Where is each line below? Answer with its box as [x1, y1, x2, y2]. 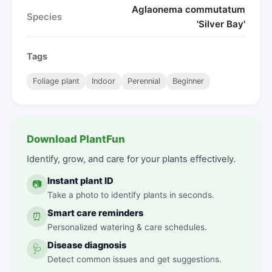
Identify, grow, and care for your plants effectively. [27, 153, 236, 165]
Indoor [92, 76, 115, 86]
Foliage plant [33, 76, 80, 86]
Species [27, 10, 62, 22]
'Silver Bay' [197, 18, 245, 30]
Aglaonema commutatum [132, 3, 245, 15]
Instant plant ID [47, 175, 114, 186]
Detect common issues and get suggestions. [47, 254, 222, 264]
